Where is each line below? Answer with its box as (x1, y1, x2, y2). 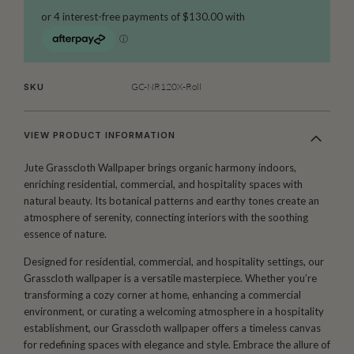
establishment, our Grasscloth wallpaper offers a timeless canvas (24, 322, 321, 335)
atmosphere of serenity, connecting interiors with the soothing (24, 210, 308, 224)
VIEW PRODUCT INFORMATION (24, 129, 175, 141)
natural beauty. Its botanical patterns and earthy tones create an (24, 194, 319, 207)
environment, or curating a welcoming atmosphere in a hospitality (24, 305, 324, 318)
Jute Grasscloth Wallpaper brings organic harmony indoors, (24, 160, 296, 174)
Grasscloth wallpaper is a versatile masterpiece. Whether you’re (24, 272, 317, 285)
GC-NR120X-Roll (131, 80, 201, 92)
